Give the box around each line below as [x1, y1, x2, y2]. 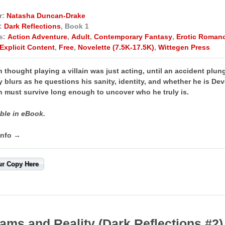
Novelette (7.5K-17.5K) [78, 43, 154, 51]
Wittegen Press [158, 43, 210, 51]
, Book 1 [61, 22, 89, 30]
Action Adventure [8, 32, 67, 41]
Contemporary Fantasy [94, 32, 172, 41]
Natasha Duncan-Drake [7, 11, 85, 20]
